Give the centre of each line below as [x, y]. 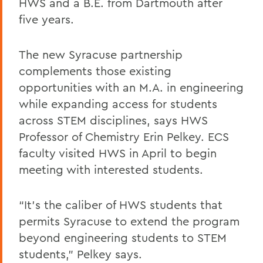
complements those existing [95, 71]
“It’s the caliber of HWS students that [121, 205]
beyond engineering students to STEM [123, 237]
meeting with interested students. [111, 169]
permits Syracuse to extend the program [129, 221]
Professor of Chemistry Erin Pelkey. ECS [124, 136]
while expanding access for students [118, 104]
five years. [46, 19]
